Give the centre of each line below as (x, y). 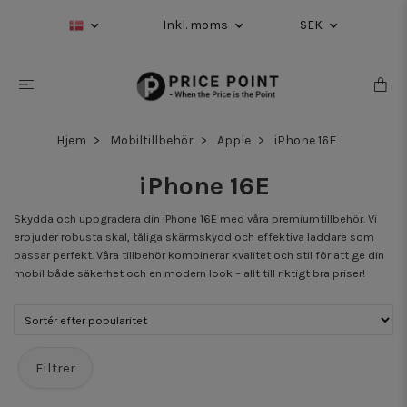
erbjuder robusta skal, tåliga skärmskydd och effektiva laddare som (194, 236)
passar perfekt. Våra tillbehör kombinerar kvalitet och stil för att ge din (199, 254)
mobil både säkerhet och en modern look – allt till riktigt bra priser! (189, 273)
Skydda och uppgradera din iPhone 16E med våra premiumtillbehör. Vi (195, 218)
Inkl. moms (197, 25)
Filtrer (55, 368)
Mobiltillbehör (152, 140)
